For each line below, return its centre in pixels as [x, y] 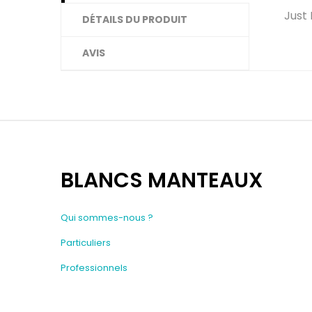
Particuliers [86, 242]
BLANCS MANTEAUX [162, 180]
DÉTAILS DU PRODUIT [135, 19]
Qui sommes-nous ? [107, 217]
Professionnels [94, 267]
